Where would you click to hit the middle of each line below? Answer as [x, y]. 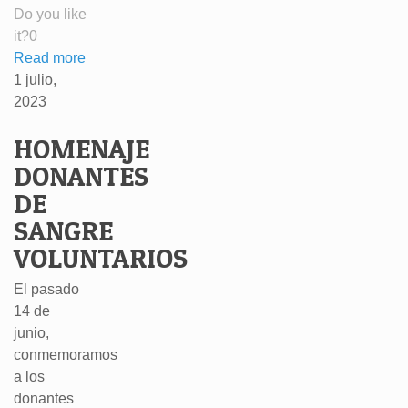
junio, [31, 333]
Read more [50, 58]
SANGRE [63, 230]
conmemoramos [66, 355]
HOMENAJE [82, 148]
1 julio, [35, 80]
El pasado [46, 289]
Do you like [50, 14]
